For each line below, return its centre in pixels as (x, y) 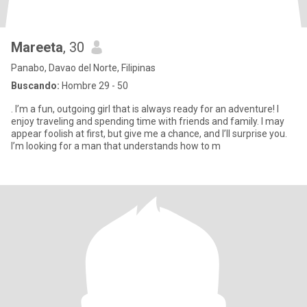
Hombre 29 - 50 (94, 86)
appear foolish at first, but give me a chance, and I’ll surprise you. (149, 134)
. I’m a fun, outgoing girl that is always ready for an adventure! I (145, 109)
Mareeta (37, 47)
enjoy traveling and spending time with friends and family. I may (148, 121)
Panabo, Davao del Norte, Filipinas (83, 68)
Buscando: (35, 86)
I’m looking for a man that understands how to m (116, 146)
